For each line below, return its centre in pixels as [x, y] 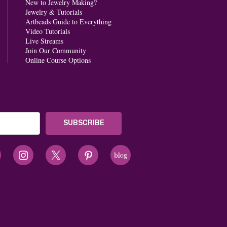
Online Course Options [58, 60]
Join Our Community [55, 50]
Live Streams [44, 41]
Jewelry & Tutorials [53, 12]
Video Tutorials [47, 31]
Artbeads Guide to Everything [68, 21]
